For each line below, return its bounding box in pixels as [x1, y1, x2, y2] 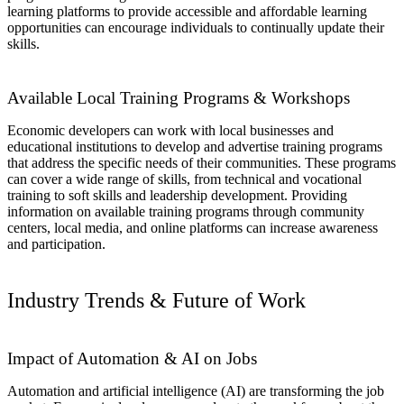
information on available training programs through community [7, 204, 364, 220]
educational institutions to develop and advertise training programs [7, 139, 382, 155]
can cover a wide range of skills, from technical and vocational [7, 171, 362, 188]
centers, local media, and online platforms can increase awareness [7, 220, 378, 236]
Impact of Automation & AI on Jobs [7, 349, 257, 369]
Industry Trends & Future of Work [7, 289, 306, 313]
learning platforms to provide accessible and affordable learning [7, 4, 367, 20]
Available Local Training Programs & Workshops [7, 88, 350, 108]
